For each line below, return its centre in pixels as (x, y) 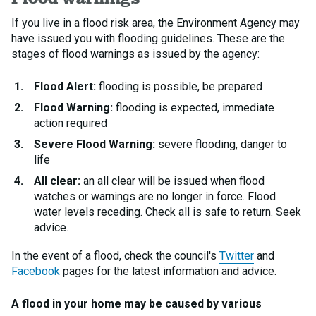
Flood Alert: (65, 86)
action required (71, 123)
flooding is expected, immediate (194, 108)
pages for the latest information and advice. (168, 271)
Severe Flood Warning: (95, 144)
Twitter (237, 256)
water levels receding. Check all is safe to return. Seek (168, 212)
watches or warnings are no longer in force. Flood (155, 196)
